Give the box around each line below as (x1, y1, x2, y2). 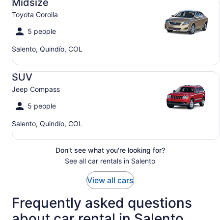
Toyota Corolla (12, 10, 58, 19)
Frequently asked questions (12, 194, 192, 211)
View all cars (86, 175, 134, 185)
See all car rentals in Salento (65, 157, 155, 165)
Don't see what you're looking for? (55, 146, 165, 154)
